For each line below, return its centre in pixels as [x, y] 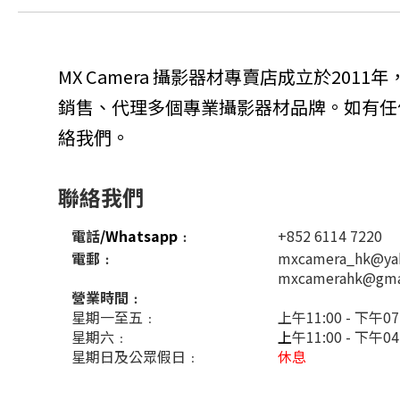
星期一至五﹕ [114, 317]
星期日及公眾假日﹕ [136, 356]
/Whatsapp [139, 236]
